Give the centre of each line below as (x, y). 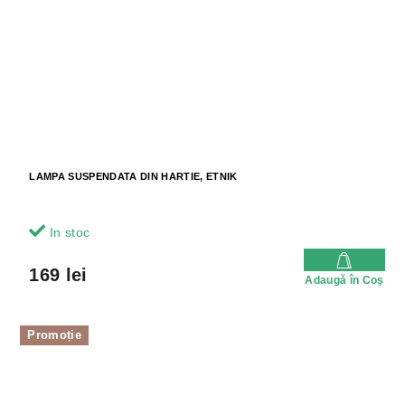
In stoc (68, 232)
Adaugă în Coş (344, 280)
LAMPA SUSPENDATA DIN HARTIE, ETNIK (133, 176)
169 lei (58, 274)
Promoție (54, 334)
